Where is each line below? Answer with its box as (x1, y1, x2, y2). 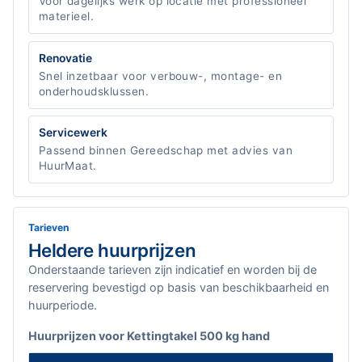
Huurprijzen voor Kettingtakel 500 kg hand (27, 329, 270, 343)
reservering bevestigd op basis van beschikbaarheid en (27, 280, 329, 295)
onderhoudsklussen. (38, 84, 149, 98)
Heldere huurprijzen (27, 239, 196, 262)
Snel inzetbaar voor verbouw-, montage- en (38, 69, 283, 82)
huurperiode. (27, 298, 97, 313)
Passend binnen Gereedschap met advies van (38, 144, 293, 158)
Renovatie (38, 51, 92, 65)
